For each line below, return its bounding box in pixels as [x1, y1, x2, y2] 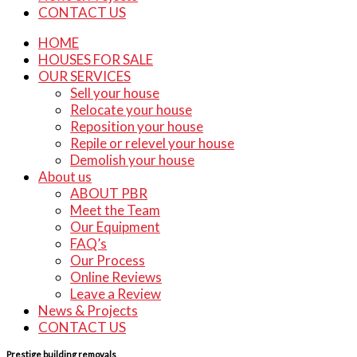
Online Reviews [70, 269, 162, 285]
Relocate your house [70, 101, 192, 118]
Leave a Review [70, 285, 161, 302]
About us [38, 168, 92, 185]
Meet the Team [70, 202, 160, 218]
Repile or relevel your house [70, 135, 234, 151]
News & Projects [38, 302, 138, 319]
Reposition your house [70, 118, 203, 135]
